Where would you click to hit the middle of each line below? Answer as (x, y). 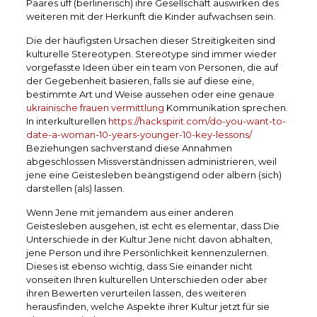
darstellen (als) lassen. (75, 188)
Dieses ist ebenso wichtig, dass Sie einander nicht (139, 266)
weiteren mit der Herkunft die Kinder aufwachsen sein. (150, 16)
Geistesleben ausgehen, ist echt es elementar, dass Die (152, 225)
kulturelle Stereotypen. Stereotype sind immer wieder (151, 53)
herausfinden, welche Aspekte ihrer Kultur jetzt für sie (148, 306)
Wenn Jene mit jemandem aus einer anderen (129, 212)
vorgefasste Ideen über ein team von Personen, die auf (152, 67)
